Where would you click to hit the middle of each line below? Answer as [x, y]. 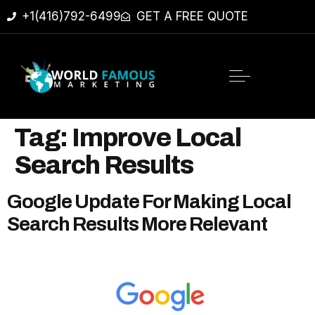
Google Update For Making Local [149, 201]
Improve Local [156, 137]
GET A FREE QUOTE [192, 16]
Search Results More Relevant [137, 224]
